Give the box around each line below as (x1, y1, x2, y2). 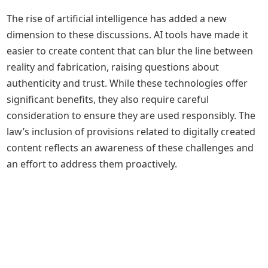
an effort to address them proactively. (7, 157, 178, 170)
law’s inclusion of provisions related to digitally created (7, 125, 256, 138)
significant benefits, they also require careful (7, 93, 209, 106)
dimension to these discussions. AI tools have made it (7, 28, 249, 41)
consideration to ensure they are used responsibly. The (7, 109, 256, 122)
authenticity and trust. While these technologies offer (7, 77, 248, 90)
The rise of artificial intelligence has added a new (7, 12, 227, 25)
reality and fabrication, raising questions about (7, 60, 220, 74)
